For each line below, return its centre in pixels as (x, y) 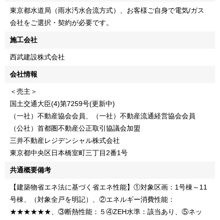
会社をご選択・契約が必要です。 (61, 22)
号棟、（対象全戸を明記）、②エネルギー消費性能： (92, 199)
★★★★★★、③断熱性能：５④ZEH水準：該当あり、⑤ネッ (106, 211)
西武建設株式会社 (37, 57)
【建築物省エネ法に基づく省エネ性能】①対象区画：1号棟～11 (109, 187)
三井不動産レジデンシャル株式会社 (65, 140)
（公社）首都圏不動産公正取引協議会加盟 (75, 128)
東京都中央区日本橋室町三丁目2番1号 (69, 152)
